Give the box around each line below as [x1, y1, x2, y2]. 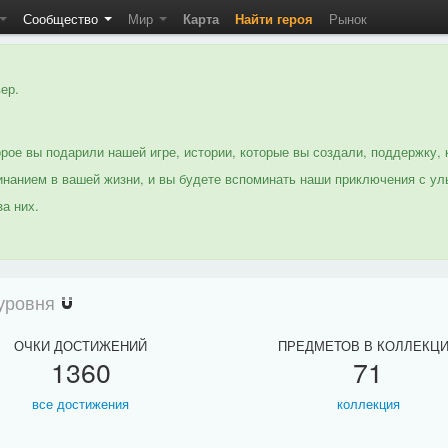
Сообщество [23, 9, 102, 28]
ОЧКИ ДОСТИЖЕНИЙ [14, 335, 148, 355]
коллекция [336, 393, 400, 413]
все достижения [32, 393, 130, 413]
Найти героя [235, 9, 313, 28]
